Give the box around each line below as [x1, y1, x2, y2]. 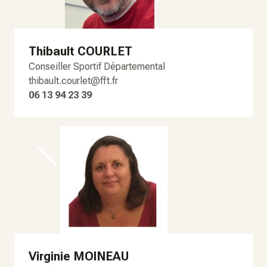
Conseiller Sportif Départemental [29, 61, 165, 73]
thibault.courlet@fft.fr [29, 75, 118, 87]
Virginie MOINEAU [29, 249, 129, 264]
